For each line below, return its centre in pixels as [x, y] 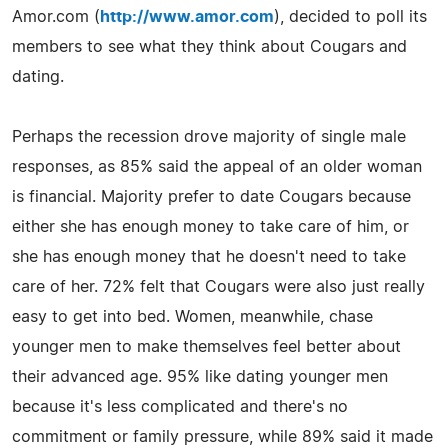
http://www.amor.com [187, 16]
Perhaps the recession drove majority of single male [209, 136]
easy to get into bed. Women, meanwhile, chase [192, 316]
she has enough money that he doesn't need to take [209, 256]
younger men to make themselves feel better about [206, 346]
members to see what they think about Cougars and [209, 46]
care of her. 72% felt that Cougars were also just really [218, 286]
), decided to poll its [350, 16]
